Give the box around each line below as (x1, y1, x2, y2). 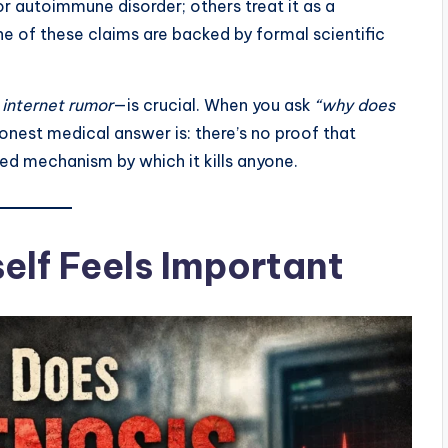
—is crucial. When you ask (113, 95, 315, 116)
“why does (315, 95, 395, 116)
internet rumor (2, 95, 113, 116)
